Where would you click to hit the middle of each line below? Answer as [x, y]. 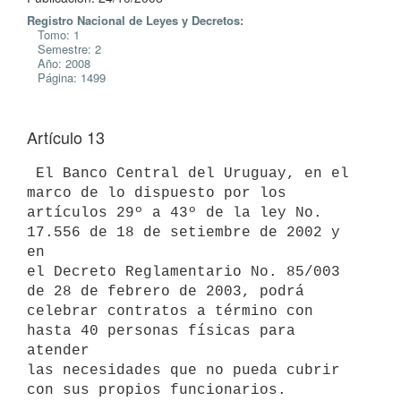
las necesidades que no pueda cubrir [183, 370]
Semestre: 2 [64, 49]
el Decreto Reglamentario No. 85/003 [183, 272]
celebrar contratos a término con [170, 311]
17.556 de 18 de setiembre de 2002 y [183, 232]
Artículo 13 [66, 137]
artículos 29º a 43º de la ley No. [175, 213]
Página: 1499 [66, 77]
